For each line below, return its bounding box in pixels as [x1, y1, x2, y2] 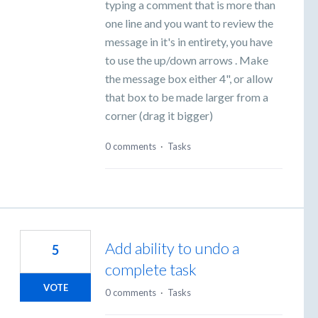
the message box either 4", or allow [105, 72, 273, 86]
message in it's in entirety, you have [105, 35, 273, 49]
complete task [105, 259, 197, 279]
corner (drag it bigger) [105, 109, 213, 123]
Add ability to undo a [105, 238, 239, 258]
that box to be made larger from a [105, 90, 268, 104]
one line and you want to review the [105, 16, 273, 31]
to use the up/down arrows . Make [105, 53, 268, 67]
